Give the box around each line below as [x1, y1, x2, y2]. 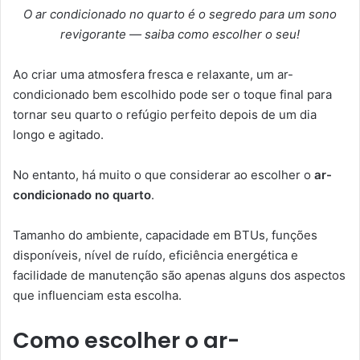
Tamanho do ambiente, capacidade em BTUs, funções [13, 227, 317, 243]
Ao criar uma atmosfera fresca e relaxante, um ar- [13, 67, 293, 83]
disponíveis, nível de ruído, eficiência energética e [13, 247, 298, 264]
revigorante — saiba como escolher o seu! [60, 27, 300, 43]
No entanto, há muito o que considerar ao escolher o [13, 167, 314, 183]
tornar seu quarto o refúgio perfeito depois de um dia [13, 107, 317, 123]
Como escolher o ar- [13, 325, 239, 356]
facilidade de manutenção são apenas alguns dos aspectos [13, 268, 346, 284]
